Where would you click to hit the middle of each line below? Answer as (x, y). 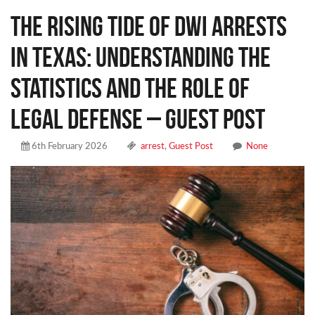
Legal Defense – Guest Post (138, 118)
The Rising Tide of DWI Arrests (149, 26)
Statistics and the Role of (130, 88)
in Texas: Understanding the (141, 57)
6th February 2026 (69, 146)
